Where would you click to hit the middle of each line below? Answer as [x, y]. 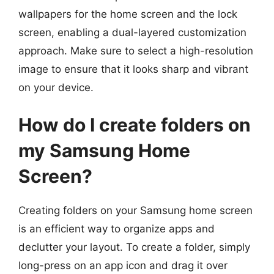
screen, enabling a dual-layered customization [132, 32]
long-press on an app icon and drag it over [123, 265]
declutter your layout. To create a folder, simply [134, 247]
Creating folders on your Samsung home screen [135, 210]
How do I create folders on [135, 125]
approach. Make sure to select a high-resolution [136, 50]
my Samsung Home [104, 150]
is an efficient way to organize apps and [117, 229]
